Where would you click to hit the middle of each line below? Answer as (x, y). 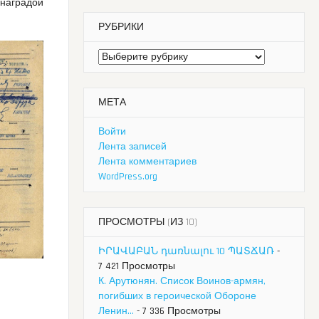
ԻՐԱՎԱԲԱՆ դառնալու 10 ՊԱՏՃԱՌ (186, 252)
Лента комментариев (147, 162)
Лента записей (132, 147)
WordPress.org (128, 177)
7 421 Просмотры (137, 267)
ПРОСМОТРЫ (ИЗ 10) (148, 223)
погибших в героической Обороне (177, 297)
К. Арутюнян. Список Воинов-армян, (182, 282)
